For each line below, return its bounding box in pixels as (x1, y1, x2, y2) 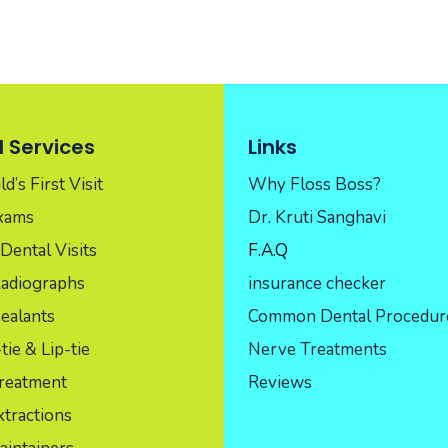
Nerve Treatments (247, 337, 387, 361)
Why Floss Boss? (247, 172, 381, 196)
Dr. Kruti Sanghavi (247, 205, 386, 229)
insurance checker (247, 271, 386, 295)
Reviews (247, 370, 312, 394)
